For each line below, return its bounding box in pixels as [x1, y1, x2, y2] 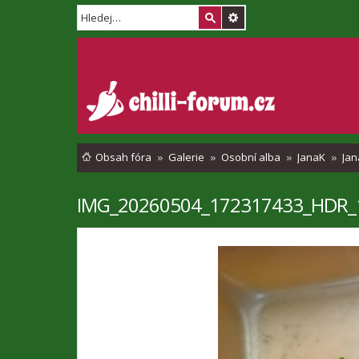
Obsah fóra [95, 150, 151, 164]
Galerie [168, 150, 204, 164]
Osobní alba [221, 150, 280, 164]
